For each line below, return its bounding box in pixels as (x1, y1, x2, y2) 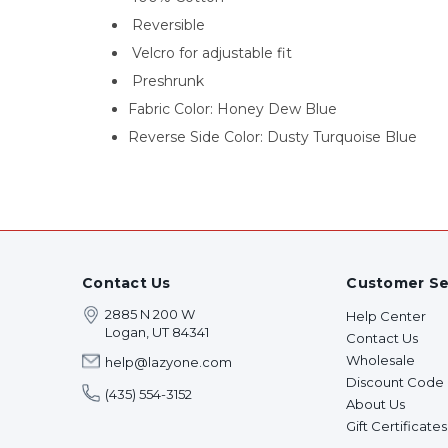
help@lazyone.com (105, 354, 233, 371)
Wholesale (346, 352, 416, 369)
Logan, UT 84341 (105, 324, 210, 341)
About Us (346, 396, 406, 413)
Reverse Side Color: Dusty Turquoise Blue (127, 128, 417, 147)
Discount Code (346, 374, 445, 391)
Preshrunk (127, 72, 204, 91)
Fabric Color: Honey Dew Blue (127, 100, 337, 119)
